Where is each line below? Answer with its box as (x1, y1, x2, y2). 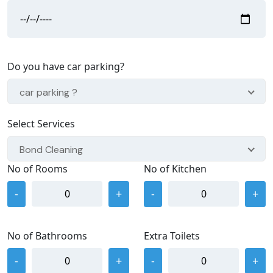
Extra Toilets (144, 229, 200, 243)
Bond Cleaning (19, 143, 83, 156)
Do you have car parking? (7, 59, 124, 73)
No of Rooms (7, 161, 68, 175)
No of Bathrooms (7, 229, 87, 243)
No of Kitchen (144, 161, 207, 175)
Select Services (7, 116, 75, 130)
